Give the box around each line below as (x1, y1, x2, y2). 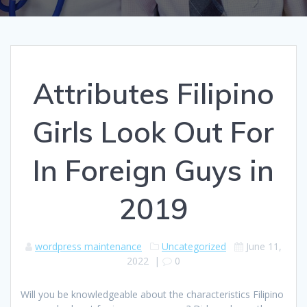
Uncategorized (162, 239, 226, 253)
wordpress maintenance (35, 239, 142, 253)
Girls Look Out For (33, 113, 274, 150)
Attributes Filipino (33, 75, 274, 112)
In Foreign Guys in (33, 151, 274, 188)
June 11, (246, 239, 282, 253)
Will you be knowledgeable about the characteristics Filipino (21, 287, 284, 301)
